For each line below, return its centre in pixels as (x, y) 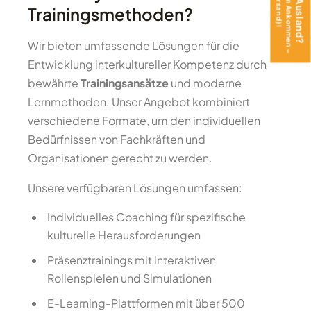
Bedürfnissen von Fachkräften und (117, 139)
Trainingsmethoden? (110, 14)
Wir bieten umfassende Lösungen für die (134, 45)
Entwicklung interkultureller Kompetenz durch (147, 64)
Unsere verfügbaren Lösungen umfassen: (135, 188)
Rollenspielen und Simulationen (129, 278)
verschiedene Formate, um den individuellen (144, 120)
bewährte (54, 83)
